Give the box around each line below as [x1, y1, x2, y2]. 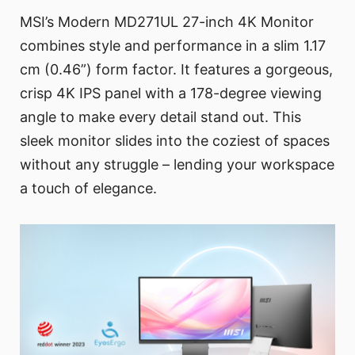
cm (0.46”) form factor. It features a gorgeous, [20, 61, 333, 78]
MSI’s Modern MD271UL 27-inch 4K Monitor [20, 13, 314, 31]
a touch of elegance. [20, 180, 157, 197]
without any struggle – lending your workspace [20, 156, 334, 174]
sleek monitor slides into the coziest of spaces [20, 132, 330, 150]
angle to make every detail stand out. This [20, 109, 301, 126]
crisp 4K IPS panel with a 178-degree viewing [20, 85, 322, 102]
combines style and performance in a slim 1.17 [20, 37, 326, 55]
